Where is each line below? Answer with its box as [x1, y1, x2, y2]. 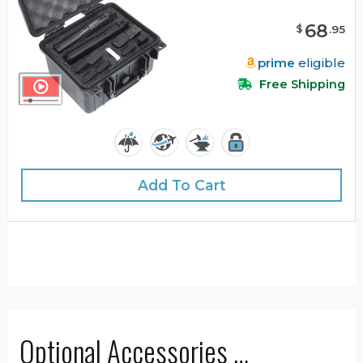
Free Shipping [256, 77, 345, 92]
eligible [295, 55, 345, 71]
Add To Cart [137, 177, 226, 194]
